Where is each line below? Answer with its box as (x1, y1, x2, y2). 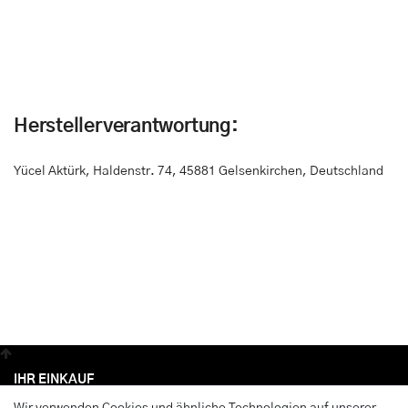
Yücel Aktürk (14, 165, 86, 178)
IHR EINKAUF (14, 373, 94, 387)
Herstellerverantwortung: (14, 117, 239, 137)
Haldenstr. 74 (93, 165, 172, 178)
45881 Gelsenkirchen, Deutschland (179, 165, 383, 178)
